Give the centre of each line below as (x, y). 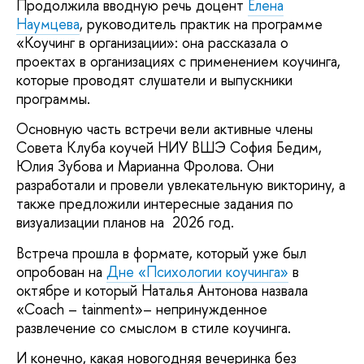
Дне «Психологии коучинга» (197, 271)
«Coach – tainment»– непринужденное (142, 309)
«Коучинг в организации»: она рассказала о (152, 42)
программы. (53, 98)
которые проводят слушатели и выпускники (154, 80)
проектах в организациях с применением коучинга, (178, 61)
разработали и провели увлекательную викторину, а (181, 185)
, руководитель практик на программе (201, 24)
